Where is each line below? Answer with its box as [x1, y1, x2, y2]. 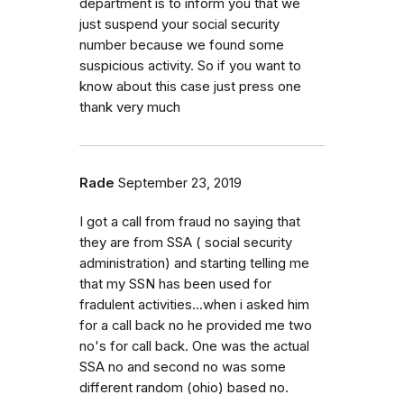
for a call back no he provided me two [79, 317, 312, 334]
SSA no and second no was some [79, 358, 286, 375]
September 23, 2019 [118, 174, 242, 191]
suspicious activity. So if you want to [79, 57, 301, 74]
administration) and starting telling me [79, 254, 309, 271]
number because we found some [79, 36, 284, 53]
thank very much [79, 98, 180, 115]
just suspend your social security [79, 15, 280, 32]
